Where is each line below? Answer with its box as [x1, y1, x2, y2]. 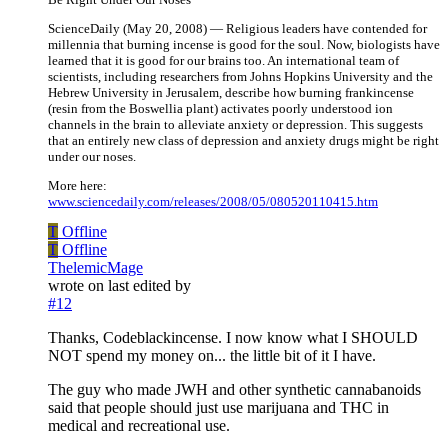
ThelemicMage [48, 259, 143, 277]
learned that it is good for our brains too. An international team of [48, 53, 399, 69]
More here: [48, 178, 107, 194]
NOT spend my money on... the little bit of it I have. [48, 347, 376, 365]
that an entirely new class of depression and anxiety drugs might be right [48, 133, 439, 149]
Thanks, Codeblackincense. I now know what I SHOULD [48, 329, 418, 347]
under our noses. [48, 149, 136, 165]
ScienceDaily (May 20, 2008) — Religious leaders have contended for [48, 21, 427, 37]
